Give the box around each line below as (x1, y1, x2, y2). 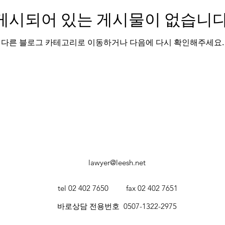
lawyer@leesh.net (88, 158, 146, 167)
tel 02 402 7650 (58, 183, 108, 193)
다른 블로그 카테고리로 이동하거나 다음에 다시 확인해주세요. (1, 38, 224, 47)
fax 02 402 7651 (126, 183, 178, 193)
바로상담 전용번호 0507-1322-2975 (57, 201, 177, 211)
